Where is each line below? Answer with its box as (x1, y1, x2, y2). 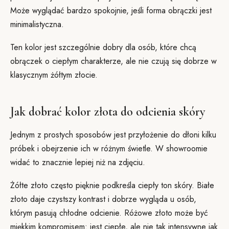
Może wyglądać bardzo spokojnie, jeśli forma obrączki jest (10, 5, 212, 16)
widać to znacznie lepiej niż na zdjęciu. (10, 156, 145, 168)
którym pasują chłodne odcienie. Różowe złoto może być (10, 207, 208, 219)
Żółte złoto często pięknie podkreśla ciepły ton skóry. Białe (10, 179, 214, 191)
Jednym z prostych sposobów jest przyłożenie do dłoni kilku (10, 129, 216, 141)
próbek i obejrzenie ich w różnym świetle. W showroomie (10, 143, 208, 154)
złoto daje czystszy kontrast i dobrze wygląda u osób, (10, 193, 196, 205)
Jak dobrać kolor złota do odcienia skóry (10, 104, 205, 119)
